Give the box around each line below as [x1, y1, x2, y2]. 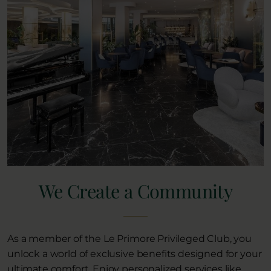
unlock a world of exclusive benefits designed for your [7, 248, 262, 260]
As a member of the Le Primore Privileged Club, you [7, 233, 252, 245]
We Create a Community [38, 178, 233, 204]
